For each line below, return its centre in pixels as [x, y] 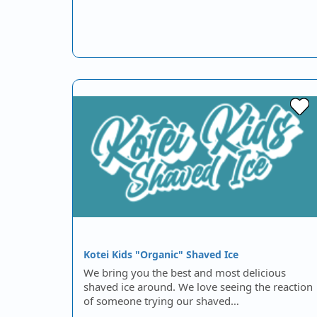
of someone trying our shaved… [161, 301]
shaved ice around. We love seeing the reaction [198, 287]
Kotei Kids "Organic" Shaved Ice [161, 254]
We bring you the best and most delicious [185, 272]
